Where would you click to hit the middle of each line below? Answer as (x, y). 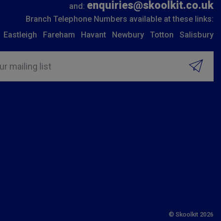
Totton (162, 35)
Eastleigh (20, 35)
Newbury (128, 35)
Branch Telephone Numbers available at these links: (120, 19)
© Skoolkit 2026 (191, 214)
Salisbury (197, 35)
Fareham (59, 35)
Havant (93, 35)
